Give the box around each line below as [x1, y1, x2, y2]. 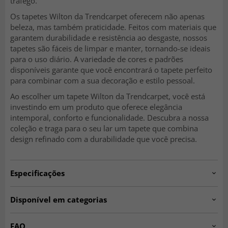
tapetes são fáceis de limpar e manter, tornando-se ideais [10, 43, 210, 54]
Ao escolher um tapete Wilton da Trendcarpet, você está [10, 91, 205, 102]
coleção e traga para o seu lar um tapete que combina [10, 123, 198, 134]
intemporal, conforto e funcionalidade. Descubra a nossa [10, 112, 209, 123]
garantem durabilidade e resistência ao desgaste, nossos [10, 33, 207, 43]
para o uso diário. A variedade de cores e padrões [10, 54, 183, 65]
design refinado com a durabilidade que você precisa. [10, 134, 197, 145]
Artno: [10, 186, 33, 197]
